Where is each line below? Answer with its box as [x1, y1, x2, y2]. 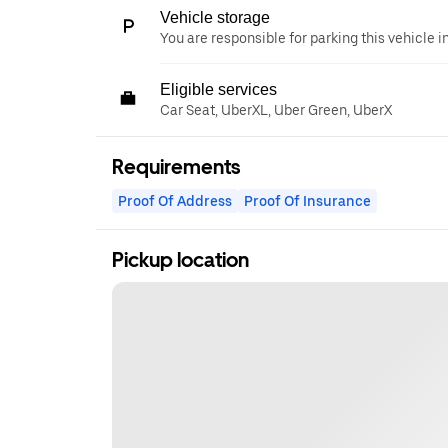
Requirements [112, 155, 240, 179]
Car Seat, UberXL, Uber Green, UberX [160, 102, 392, 118]
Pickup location [112, 248, 249, 272]
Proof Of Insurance [244, 193, 371, 209]
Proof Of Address [118, 193, 232, 209]
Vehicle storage [160, 9, 270, 26]
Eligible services [160, 81, 277, 98]
